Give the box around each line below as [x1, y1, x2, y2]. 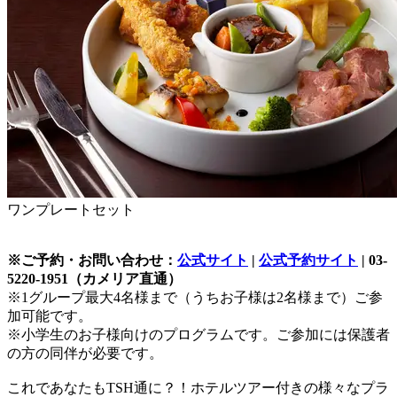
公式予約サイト [259, 252, 358, 268]
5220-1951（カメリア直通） [7, 270, 182, 286]
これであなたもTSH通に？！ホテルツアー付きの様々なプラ [7, 379, 389, 395]
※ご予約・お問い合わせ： [7, 252, 177, 268]
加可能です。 [7, 307, 92, 323]
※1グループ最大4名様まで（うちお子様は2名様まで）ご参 [7, 289, 383, 305]
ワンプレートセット [7, 201, 135, 217]
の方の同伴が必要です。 [7, 345, 163, 361]
